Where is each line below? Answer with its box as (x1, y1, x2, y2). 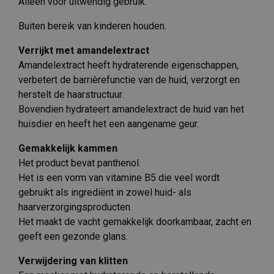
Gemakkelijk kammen (18, 142, 117, 154)
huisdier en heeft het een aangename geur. (18, 117, 199, 130)
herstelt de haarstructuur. (18, 88, 124, 100)
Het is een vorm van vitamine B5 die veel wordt (18, 171, 220, 183)
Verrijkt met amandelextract (18, 44, 149, 56)
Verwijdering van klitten (18, 254, 128, 267)
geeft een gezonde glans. (18, 230, 128, 242)
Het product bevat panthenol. (18, 157, 141, 169)
